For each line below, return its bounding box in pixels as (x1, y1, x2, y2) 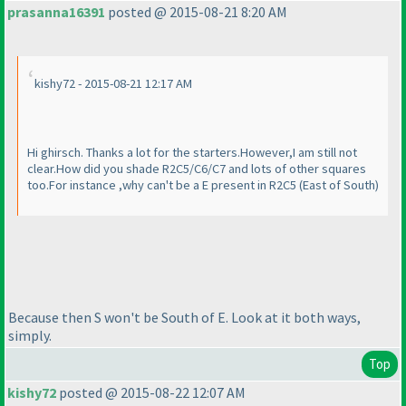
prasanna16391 (7, 3, 105, 22)
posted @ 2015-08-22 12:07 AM (56, 383, 246, 402)
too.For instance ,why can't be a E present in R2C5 (27, 177, 299, 194)
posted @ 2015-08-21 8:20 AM (105, 3, 287, 22)
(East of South (299, 177, 375, 194)
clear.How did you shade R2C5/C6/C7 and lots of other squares (27, 160, 366, 178)
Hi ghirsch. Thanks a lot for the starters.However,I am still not (27, 144, 357, 161)
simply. (8, 325, 52, 344)
